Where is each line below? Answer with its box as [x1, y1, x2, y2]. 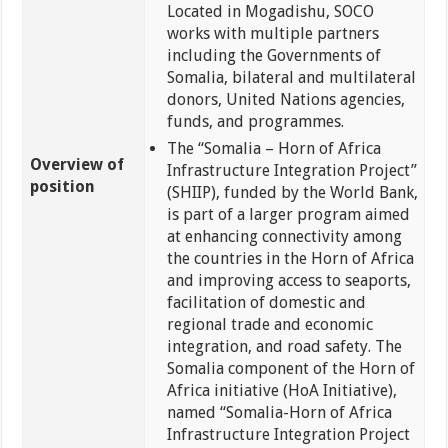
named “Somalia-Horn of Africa [166, 403, 392, 423]
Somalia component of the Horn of [166, 359, 415, 379]
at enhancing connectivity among [166, 227, 402, 247]
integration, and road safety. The [166, 337, 402, 357]
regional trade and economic [166, 315, 373, 335]
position [29, 177, 95, 197]
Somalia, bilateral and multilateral [166, 68, 416, 88]
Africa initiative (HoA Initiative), [166, 381, 397, 401]
